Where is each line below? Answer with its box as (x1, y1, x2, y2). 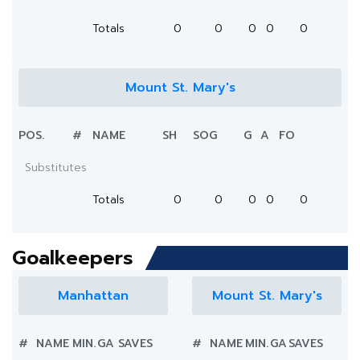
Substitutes (25, 159, 87, 176)
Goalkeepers (12, 243, 133, 272)
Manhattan (58, 286, 129, 305)
